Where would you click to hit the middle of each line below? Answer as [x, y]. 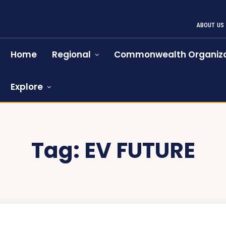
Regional [72, 54]
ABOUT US [210, 25]
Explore [27, 87]
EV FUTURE [139, 151]
